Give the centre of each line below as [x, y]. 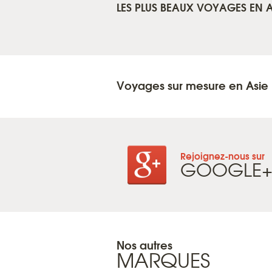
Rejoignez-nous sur [223, 155]
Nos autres [144, 245]
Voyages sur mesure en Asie [192, 85]
